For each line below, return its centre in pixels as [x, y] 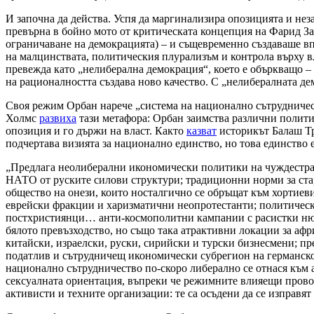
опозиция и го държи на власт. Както [96, 131]
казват [202, 131]
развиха [58, 118]
